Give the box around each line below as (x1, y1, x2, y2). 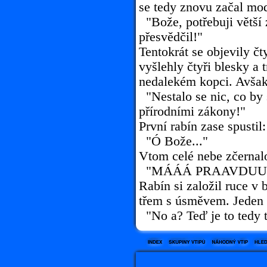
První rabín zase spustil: (139, 119, 266, 133)
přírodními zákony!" (139, 104, 246, 119)
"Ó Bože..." (139, 134, 208, 148)
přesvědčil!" (139, 30, 203, 44)
